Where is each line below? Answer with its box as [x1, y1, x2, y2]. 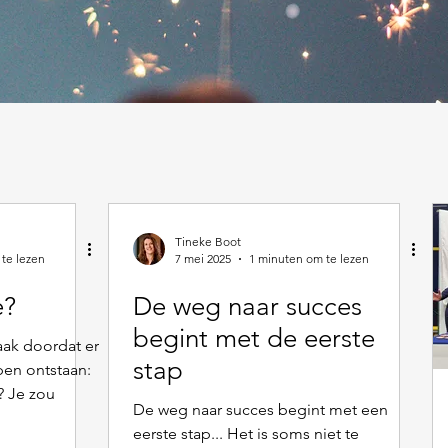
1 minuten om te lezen [249, 251, 369, 266]
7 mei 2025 [175, 251, 231, 266]
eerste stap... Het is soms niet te [133, 424, 359, 443]
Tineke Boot [175, 234, 241, 249]
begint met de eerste [133, 323, 375, 354]
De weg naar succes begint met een [133, 400, 388, 419]
